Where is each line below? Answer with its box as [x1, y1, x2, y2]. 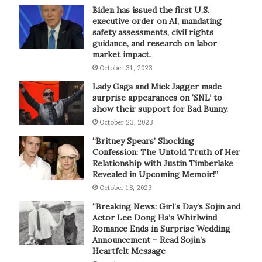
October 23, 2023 [99, 118, 153, 126]
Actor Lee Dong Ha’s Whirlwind [92, 212, 217, 223]
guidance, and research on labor [92, 37, 217, 49]
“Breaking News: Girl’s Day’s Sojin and [92, 201, 240, 212]
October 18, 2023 [99, 183, 152, 192]
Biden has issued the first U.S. [92, 4, 209, 15]
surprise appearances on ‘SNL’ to [92, 92, 222, 103]
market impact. [92, 49, 151, 60]
